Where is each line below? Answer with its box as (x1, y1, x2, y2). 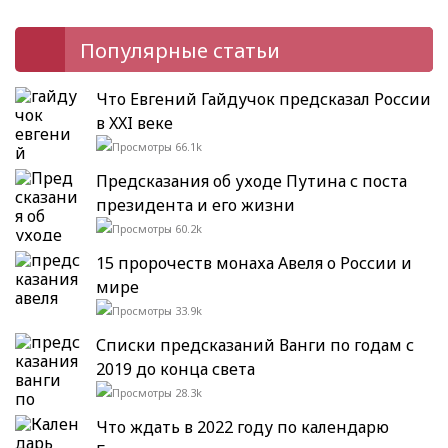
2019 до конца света (96, 357, 255, 380)
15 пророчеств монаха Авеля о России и (96, 251, 412, 274)
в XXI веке (96, 111, 173, 134)
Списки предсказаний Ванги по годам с (96, 333, 414, 356)
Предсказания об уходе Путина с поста (96, 169, 407, 192)
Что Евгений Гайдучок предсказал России (96, 87, 431, 110)
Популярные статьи (80, 36, 280, 64)
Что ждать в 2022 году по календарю (96, 415, 389, 438)
